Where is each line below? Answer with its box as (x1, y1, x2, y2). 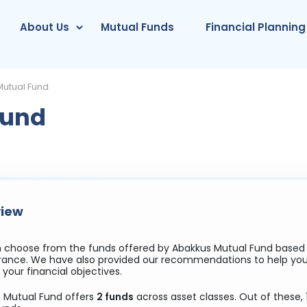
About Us (20, 20, 70, 34)
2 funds (96, 290, 134, 304)
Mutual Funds (101, 20, 175, 34)
